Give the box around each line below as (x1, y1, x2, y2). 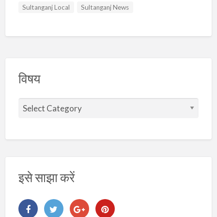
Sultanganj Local (22, 3, 70, 11)
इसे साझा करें (18, 170, 75, 185)
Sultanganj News (81, 3, 129, 11)
